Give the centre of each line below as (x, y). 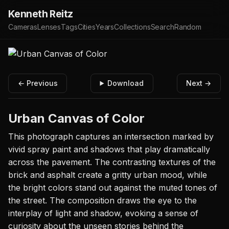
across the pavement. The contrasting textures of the (112, 162)
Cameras (23, 27)
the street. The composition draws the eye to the (102, 200)
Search (162, 27)
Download (126, 83)
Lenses (49, 27)
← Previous (38, 83)
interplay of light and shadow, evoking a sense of (103, 213)
